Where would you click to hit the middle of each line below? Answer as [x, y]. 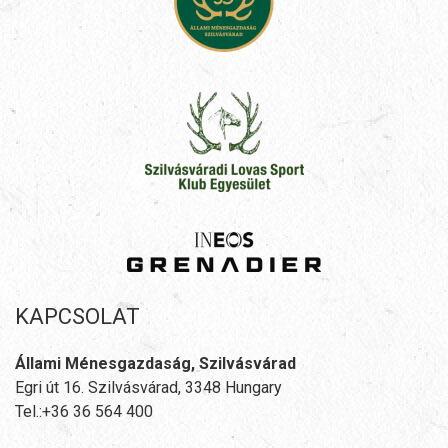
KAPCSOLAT [77, 317]
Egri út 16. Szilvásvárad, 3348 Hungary [148, 388]
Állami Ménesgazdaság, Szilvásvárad [155, 364]
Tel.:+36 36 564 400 [84, 412]
